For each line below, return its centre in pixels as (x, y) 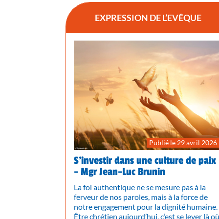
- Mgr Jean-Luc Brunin (120, 172)
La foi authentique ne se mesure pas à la (140, 187)
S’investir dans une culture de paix (145, 160)
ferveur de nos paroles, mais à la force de (141, 197)
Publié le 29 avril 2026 (183, 142)
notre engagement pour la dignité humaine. (146, 206)
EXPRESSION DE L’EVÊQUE (148, 18)
